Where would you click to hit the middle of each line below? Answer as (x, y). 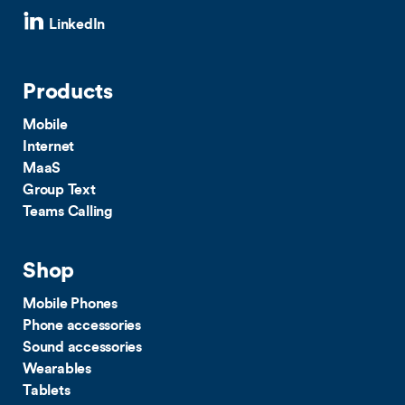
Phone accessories (82, 325)
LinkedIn (77, 24)
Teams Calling (68, 211)
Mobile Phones (70, 303)
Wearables (57, 368)
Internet (49, 146)
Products (68, 92)
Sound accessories (82, 347)
